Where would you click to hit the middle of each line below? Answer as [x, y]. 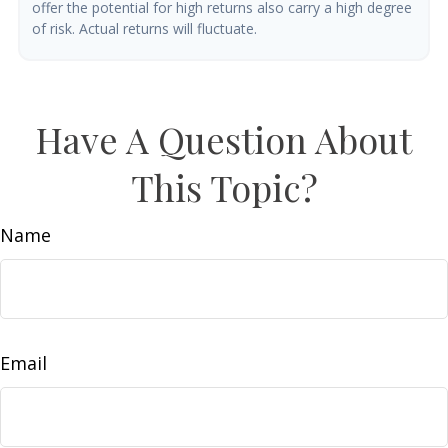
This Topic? [224, 187]
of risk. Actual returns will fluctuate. [144, 28]
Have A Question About [224, 139]
